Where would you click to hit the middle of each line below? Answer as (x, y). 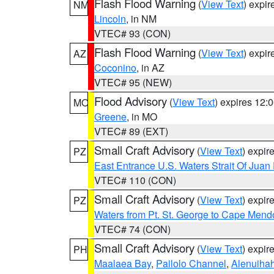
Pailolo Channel (191, 263)
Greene (110, 117)
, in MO (142, 117)
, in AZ (150, 68)
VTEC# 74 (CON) (132, 229)
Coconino (115, 68)
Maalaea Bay (123, 263)
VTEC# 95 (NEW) (133, 82)
